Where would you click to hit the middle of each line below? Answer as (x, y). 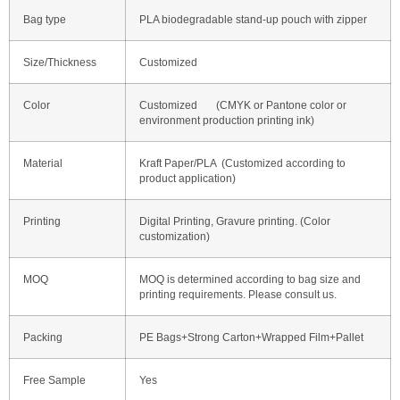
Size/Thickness (60, 62)
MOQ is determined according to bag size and (250, 279)
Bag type (45, 19)
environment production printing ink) (227, 120)
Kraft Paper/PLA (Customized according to (242, 162)
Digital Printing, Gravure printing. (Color (235, 221)
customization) (175, 236)
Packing (43, 337)
